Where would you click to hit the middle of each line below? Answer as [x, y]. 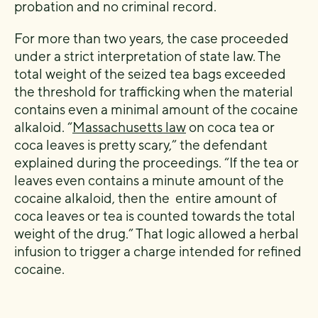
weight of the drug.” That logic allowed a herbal [157, 234]
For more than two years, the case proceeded [152, 38]
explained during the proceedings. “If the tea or [157, 163]
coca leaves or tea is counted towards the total [155, 216]
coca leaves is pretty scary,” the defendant [141, 145]
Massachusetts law [129, 127]
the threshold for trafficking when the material [154, 92]
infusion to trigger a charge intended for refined [158, 251]
